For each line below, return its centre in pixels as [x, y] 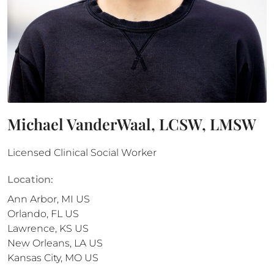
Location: [30, 180]
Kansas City [34, 258]
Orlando [27, 214]
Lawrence [31, 228]
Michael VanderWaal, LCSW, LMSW [132, 124]
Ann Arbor [32, 199]
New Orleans [39, 243]
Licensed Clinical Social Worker [82, 153]
